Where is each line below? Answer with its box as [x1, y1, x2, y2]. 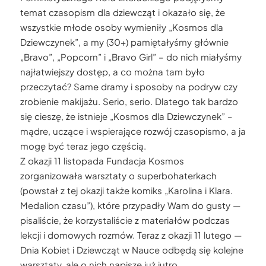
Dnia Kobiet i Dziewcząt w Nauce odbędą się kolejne [20, 244, 243, 255]
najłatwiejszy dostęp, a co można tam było [20, 66, 205, 77]
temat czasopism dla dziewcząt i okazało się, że [20, 7, 225, 18]
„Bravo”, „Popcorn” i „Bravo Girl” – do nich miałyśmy [20, 51, 242, 62]
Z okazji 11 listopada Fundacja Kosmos [20, 155, 184, 166]
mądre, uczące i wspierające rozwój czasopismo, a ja [20, 125, 246, 137]
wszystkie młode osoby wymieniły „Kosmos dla [20, 21, 223, 33]
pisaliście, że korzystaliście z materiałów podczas [20, 214, 230, 226]
